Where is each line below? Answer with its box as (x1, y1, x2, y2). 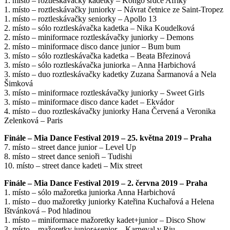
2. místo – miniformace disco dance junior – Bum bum (4, 42, 180, 51)
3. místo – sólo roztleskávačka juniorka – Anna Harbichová (4, 60, 196, 69)
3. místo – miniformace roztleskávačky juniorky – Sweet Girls (4, 88, 204, 97)
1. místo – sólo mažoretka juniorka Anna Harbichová (4, 187, 175, 197)
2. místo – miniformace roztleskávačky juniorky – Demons (4, 32, 194, 42)
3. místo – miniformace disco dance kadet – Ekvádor (4, 97, 174, 106)
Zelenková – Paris (4, 116, 63, 125)
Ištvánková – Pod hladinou (4, 206, 91, 215)
